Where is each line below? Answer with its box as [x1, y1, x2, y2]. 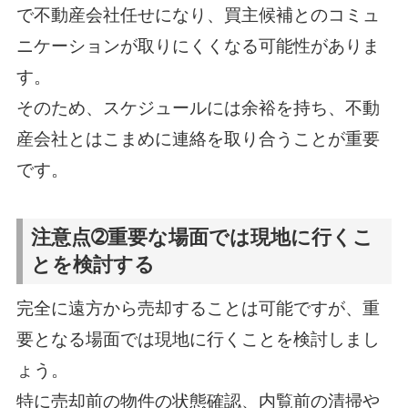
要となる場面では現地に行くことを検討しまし [15, 329, 380, 349]
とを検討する [31, 254, 156, 277]
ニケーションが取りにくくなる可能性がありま [15, 36, 380, 56]
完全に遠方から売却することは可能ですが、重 [15, 298, 380, 318]
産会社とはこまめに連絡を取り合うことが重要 [15, 129, 380, 149]
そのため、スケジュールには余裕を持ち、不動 [15, 98, 380, 118]
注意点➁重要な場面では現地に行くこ [31, 227, 374, 250]
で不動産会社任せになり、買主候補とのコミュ [15, 5, 380, 25]
